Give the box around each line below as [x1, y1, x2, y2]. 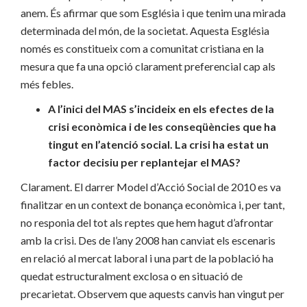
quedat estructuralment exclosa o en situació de [21, 269, 243, 282]
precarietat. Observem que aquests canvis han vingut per [21, 286, 284, 300]
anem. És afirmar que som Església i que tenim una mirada [21, 5, 286, 19]
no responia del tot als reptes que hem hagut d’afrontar [21, 215, 273, 229]
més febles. [21, 77, 73, 90]
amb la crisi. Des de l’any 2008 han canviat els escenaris [21, 233, 275, 247]
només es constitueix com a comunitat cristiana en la [21, 41, 264, 55]
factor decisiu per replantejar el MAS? [48, 155, 241, 169]
